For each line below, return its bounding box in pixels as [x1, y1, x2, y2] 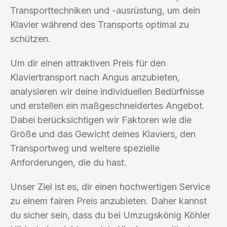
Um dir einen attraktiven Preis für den [10, 57, 166, 68]
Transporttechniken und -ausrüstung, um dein [10, 5, 200, 16]
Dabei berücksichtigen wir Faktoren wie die [10, 114, 192, 125]
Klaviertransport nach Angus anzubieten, [10, 71, 180, 83]
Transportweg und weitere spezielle [10, 142, 160, 154]
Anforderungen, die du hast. [10, 157, 127, 168]
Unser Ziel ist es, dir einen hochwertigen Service [10, 181, 210, 192]
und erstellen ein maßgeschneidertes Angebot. [10, 100, 205, 111]
